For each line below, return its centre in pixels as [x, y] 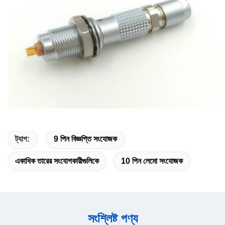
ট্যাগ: [22, 139]
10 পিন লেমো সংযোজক [152, 161]
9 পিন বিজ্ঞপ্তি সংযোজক [85, 139]
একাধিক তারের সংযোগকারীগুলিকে [57, 161]
